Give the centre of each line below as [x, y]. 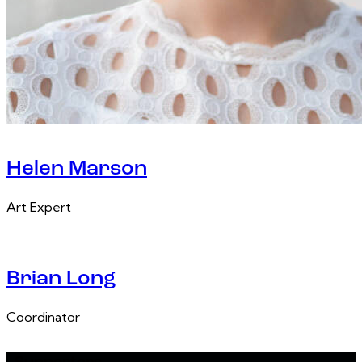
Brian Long [61, 279]
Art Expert [39, 207]
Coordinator [43, 316]
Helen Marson [77, 170]
